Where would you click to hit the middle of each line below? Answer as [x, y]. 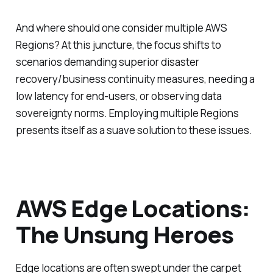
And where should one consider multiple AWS [121, 27]
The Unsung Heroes [125, 234]
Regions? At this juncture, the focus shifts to [118, 44]
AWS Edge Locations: [133, 207]
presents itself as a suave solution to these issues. [134, 130]
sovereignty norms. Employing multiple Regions [127, 113]
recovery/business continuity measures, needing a [135, 79]
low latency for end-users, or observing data [119, 96]
